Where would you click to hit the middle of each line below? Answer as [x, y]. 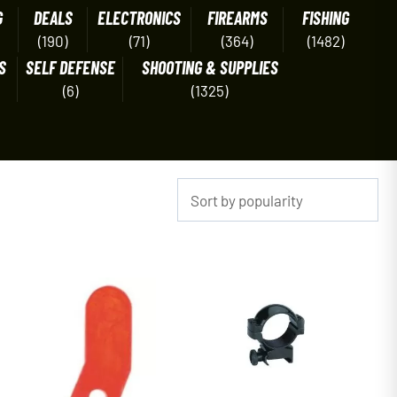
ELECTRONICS [139, 18]
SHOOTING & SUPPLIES [210, 67]
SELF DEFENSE [70, 67]
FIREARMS [237, 18]
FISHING [325, 18]
